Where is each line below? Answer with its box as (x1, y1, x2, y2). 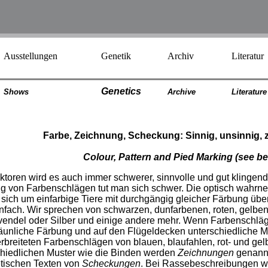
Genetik (100, 51, 131, 61)
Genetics (100, 86, 141, 96)
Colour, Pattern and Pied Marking (83, 152, 233, 162)
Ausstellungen (3, 51, 57, 61)
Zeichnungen (178, 248, 234, 258)
